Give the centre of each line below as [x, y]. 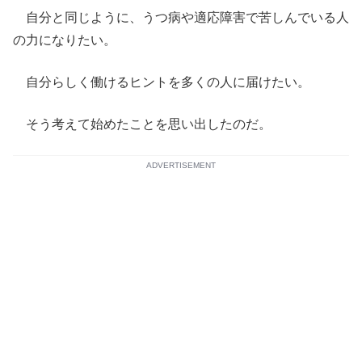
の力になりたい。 [65, 40]
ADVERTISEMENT [181, 165]
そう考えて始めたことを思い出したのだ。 [142, 124]
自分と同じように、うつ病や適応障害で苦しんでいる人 [181, 17]
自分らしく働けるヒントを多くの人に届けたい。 [162, 82]
